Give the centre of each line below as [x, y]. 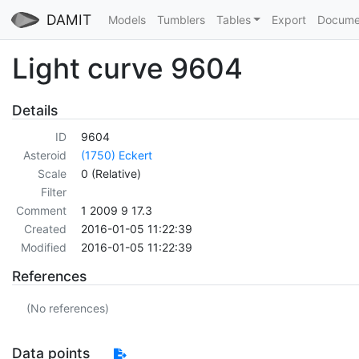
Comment [41, 211]
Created [45, 229]
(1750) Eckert [117, 155]
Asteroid [44, 155]
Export [288, 20]
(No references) [67, 308]
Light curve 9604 [127, 68]
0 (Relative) [111, 174]
